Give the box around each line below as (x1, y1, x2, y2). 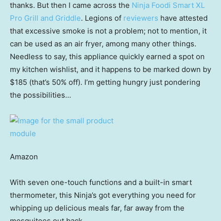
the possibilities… (10, 90, 71, 100)
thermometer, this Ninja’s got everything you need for (10, 190, 196, 200)
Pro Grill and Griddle (10, 13, 81, 23)
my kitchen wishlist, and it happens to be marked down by (10, 65, 211, 74)
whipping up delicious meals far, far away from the (10, 203, 184, 213)
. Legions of (81, 13, 123, 23)
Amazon (10, 152, 38, 162)
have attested (158, 13, 208, 23)
